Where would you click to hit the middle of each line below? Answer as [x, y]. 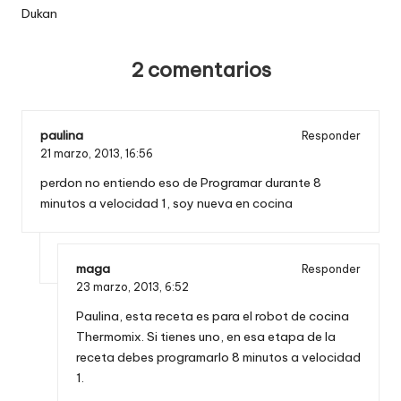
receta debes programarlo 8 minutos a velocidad [218, 358]
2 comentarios [200, 70]
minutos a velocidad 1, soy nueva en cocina [166, 204]
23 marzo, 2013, [120, 287]
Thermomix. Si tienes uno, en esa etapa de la [206, 337]
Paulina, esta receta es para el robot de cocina [213, 316]
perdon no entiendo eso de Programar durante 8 [181, 183]
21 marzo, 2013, [83, 154]
